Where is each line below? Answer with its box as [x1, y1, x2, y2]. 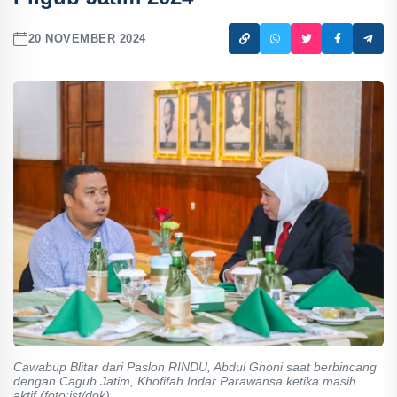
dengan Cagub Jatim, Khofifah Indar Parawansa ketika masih [13, 374, 356, 388]
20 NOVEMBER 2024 [27, 32, 146, 45]
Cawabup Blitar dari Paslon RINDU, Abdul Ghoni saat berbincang [13, 360, 377, 374]
